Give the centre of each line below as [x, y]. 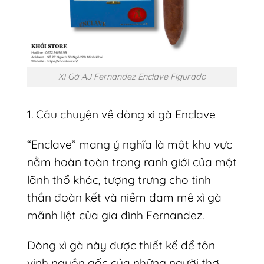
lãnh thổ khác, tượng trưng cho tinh [119, 180]
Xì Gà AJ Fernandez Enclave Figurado [132, 76]
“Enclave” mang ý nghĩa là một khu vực [130, 145]
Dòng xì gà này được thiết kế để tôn [121, 245]
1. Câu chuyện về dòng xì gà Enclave [121, 115]
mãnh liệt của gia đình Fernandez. [115, 215]
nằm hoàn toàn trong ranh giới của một [132, 162]
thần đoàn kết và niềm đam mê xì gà [124, 198]
